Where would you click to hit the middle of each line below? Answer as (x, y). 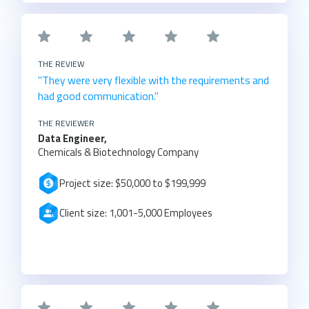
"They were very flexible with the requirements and (153, 80)
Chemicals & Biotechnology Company (118, 152)
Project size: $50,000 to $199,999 (133, 183)
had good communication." (98, 96)
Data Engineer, (73, 138)
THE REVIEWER (66, 123)
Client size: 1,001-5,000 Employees (136, 213)
